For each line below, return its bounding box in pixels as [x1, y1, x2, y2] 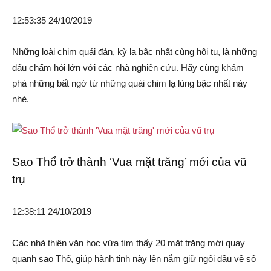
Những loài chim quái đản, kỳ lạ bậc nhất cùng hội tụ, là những [12, 47, 257, 57]
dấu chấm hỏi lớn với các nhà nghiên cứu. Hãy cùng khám [12, 62, 244, 73]
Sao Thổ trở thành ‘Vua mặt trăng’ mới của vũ [12, 155, 247, 169]
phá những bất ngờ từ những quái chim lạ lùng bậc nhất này [12, 78, 247, 89]
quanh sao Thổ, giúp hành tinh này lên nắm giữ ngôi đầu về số [12, 253, 256, 264]
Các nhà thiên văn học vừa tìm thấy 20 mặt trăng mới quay [12, 238, 245, 249]
